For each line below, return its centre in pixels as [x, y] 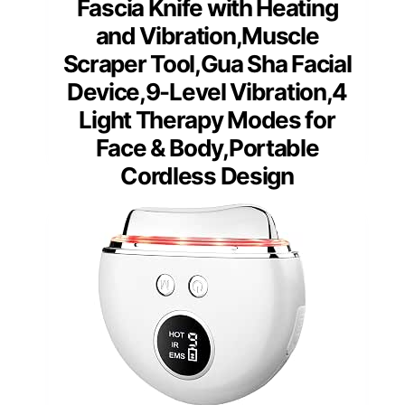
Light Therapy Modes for [207, 120]
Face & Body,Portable [207, 148]
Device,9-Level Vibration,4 [207, 92]
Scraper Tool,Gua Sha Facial [207, 64]
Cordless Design [207, 176]
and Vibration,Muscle [207, 36]
